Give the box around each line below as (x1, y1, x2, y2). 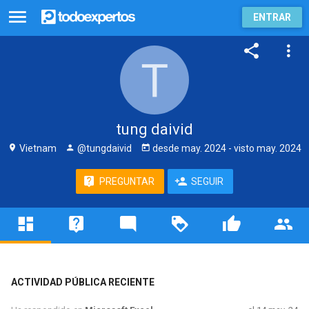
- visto (226, 143, 257, 154)
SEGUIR (191, 176, 223, 187)
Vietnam (17, 143, 57, 154)
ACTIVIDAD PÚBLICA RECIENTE (10, 276, 154, 288)
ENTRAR (253, 12, 291, 23)
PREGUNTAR (99, 176, 154, 187)
